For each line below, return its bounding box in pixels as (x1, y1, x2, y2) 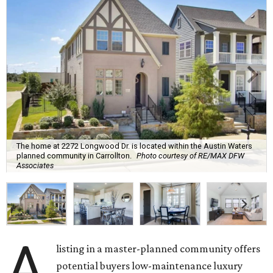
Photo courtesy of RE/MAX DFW (136, 151, 244, 160)
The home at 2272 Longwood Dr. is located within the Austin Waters (16, 141, 252, 151)
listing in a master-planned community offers (56, 243, 261, 255)
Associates (16, 160, 54, 170)
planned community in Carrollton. (16, 151, 132, 160)
